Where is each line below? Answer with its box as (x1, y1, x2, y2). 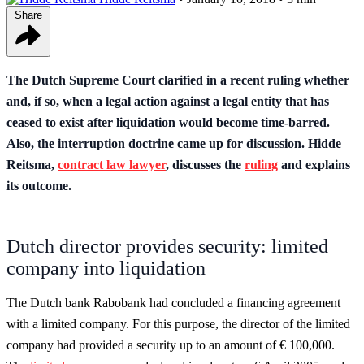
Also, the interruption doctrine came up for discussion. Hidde (6, 136, 341, 150)
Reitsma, (6, 157, 58, 171)
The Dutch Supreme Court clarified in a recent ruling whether (6, 72, 349, 87)
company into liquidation (6, 257, 206, 279)
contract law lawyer (58, 157, 166, 171)
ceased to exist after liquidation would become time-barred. (6, 115, 330, 129)
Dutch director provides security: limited (6, 235, 328, 257)
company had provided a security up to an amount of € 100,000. (6, 337, 335, 352)
